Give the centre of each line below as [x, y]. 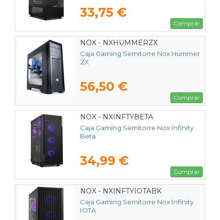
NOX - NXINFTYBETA [117, 117]
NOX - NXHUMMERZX [119, 42]
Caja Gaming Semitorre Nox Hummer [140, 53]
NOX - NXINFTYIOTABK [121, 191]
